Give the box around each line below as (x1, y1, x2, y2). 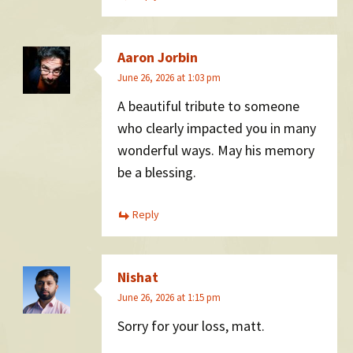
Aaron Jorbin (117, 48, 198, 67)
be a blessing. (117, 162, 196, 181)
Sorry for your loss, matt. (117, 316, 265, 335)
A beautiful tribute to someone (117, 96, 299, 115)
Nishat (117, 268, 158, 287)
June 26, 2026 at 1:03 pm (117, 71, 221, 85)
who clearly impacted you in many (117, 118, 316, 137)
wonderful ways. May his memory (117, 140, 314, 159)
